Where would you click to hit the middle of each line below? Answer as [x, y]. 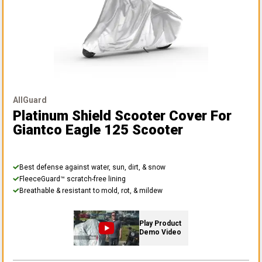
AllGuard [30, 100]
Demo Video [160, 232]
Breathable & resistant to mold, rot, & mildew [91, 190]
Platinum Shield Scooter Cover [110, 116]
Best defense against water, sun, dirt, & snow [92, 167]
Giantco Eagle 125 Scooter [98, 130]
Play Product [160, 223]
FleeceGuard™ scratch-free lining [73, 179]
